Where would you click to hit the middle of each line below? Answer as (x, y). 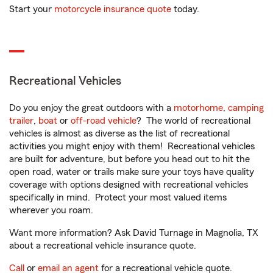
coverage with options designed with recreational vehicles (129, 185)
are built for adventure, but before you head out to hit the (129, 159)
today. (185, 9)
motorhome (198, 108)
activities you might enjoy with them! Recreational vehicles (132, 146)
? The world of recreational (193, 121)
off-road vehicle (104, 121)
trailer (21, 121)
